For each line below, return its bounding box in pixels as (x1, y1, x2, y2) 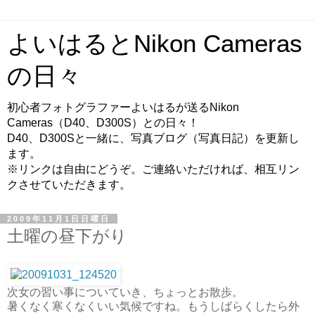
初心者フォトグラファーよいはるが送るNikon (7, 101, 239, 113)
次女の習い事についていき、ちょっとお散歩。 (7, 285, 243, 298)
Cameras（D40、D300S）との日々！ (7, 117, 199, 129)
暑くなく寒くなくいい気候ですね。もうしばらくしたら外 (7, 300, 300, 312)
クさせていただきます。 (7, 179, 131, 191)
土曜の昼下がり (7, 226, 127, 245)
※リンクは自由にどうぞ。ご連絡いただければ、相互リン (7, 163, 300, 175)
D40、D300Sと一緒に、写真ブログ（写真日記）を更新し (7, 132, 300, 144)
